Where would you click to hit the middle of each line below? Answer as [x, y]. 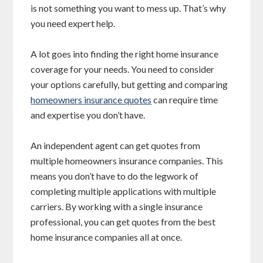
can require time [185, 100]
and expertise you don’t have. [88, 115]
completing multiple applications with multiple [124, 191]
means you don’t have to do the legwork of [115, 176]
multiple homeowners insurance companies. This [127, 161]
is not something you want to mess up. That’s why [129, 8]
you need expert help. [73, 23]
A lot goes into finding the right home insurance [125, 54]
